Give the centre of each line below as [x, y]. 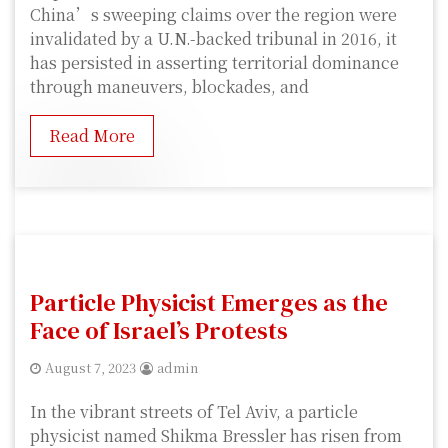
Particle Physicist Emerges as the [209, 303]
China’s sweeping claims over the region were [213, 15]
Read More [92, 136]
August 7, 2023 [90, 368]
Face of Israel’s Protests [159, 331]
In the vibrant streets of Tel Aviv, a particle [194, 412]
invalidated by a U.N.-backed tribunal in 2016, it [213, 39]
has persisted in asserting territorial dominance [214, 63]
